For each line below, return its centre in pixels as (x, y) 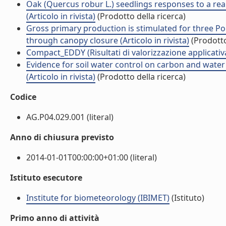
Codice (23, 97)
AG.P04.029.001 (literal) (70, 117)
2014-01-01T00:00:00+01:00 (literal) (92, 157)
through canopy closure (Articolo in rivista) (108, 40)
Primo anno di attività (55, 218)
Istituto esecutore (46, 178)
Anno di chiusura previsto (62, 137)
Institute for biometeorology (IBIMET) (98, 198)
